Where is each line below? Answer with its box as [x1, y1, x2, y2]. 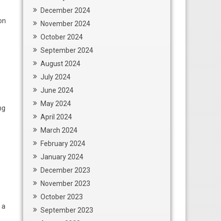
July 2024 [40, 73, 71, 81]
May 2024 [40, 100, 71, 108]
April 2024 [40, 113, 72, 121]
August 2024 [40, 60, 80, 68]
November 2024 [40, 20, 90, 28]
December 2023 [40, 166, 90, 174]
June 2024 [40, 86, 74, 94]
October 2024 [40, 33, 83, 41]
